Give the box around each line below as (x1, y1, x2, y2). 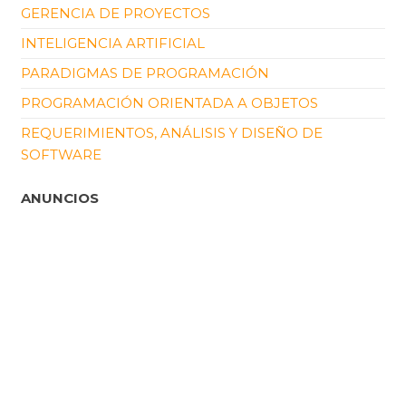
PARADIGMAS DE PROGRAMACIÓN (21, 64, 269, 82)
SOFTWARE (21, 146, 101, 163)
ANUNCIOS (21, 189, 99, 207)
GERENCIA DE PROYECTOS (21, 5, 210, 22)
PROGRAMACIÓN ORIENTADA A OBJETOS (21, 94, 318, 111)
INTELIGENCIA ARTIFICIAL (21, 34, 205, 52)
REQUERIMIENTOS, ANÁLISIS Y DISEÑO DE (21, 124, 323, 141)
